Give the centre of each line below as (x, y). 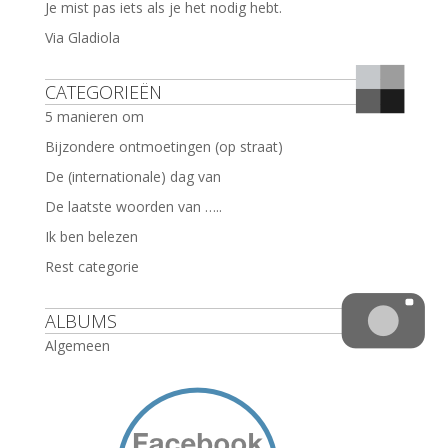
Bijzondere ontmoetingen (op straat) (163, 146)
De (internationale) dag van (132, 176)
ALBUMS (80, 320)
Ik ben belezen (91, 236)
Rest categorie (91, 266)
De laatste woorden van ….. (133, 206)
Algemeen (77, 345)
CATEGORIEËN (103, 91)
